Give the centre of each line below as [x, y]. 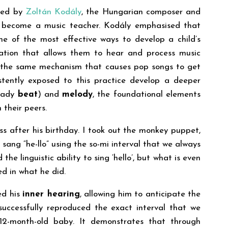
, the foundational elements [147, 95]
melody [78, 95]
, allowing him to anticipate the [140, 194]
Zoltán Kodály [53, 12]
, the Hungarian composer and [141, 12]
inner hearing [51, 194]
